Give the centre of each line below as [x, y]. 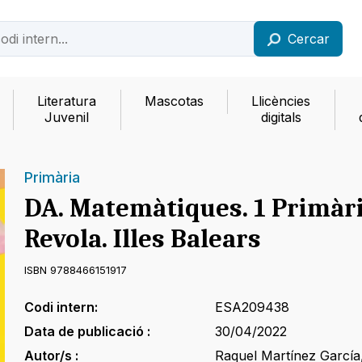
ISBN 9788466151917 [75, 270]
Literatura [66, 101]
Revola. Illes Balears [142, 239]
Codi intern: [61, 307]
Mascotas [174, 101]
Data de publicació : [87, 332]
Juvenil [66, 118]
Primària [52, 178]
